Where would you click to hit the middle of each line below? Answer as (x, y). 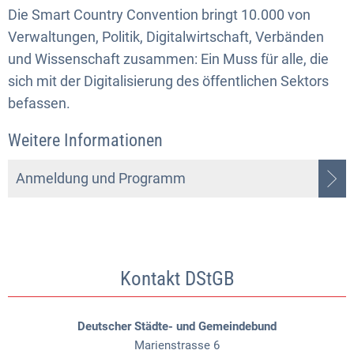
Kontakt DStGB (177, 278)
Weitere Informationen (85, 140)
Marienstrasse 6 (177, 345)
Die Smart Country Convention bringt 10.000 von (159, 14)
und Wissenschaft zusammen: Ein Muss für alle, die (168, 58)
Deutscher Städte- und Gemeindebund (177, 326)
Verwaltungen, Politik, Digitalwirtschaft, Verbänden (166, 36)
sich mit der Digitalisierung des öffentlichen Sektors (168, 81)
